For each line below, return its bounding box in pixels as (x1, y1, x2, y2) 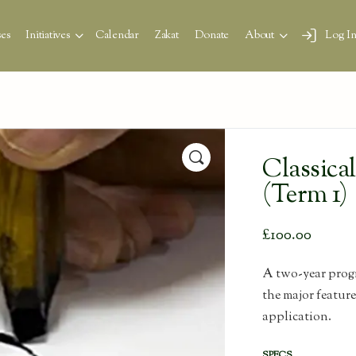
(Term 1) (262, 177, 347, 214)
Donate (194, 28, 230, 44)
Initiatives (25, 28, 70, 44)
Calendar (95, 28, 139, 44)
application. (262, 308, 332, 327)
